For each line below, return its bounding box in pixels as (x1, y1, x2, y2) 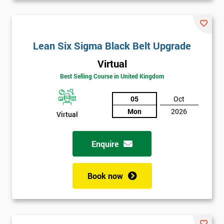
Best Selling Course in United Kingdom (60, 72, 164, 80)
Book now (87, 170, 123, 181)
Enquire (91, 138, 118, 149)
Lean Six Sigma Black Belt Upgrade (33, 38, 191, 52)
